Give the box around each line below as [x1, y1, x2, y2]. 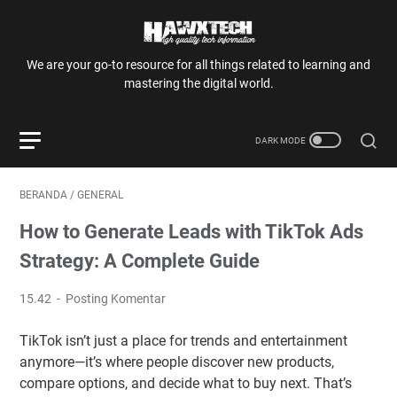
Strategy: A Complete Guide [19, 250, 260, 272]
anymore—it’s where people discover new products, [19, 354, 334, 370]
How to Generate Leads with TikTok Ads [19, 221, 363, 243]
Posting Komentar [66, 292, 167, 306]
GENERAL [77, 189, 123, 201]
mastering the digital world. [123, 76, 274, 90]
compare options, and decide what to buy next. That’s [19, 375, 352, 392]
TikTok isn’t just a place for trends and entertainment [19, 332, 347, 349]
